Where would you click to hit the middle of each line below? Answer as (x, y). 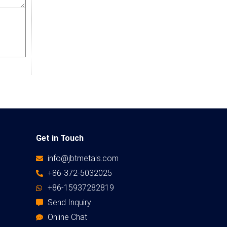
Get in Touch (60, 138)
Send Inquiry (69, 202)
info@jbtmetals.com (83, 158)
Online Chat (67, 217)
